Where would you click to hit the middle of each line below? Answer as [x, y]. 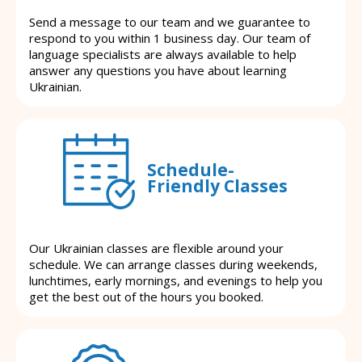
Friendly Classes [217, 185]
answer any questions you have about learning [158, 71]
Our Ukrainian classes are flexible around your [156, 248]
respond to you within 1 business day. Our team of [170, 38]
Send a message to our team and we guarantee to [170, 22]
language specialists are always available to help [163, 55]
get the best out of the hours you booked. [146, 297]
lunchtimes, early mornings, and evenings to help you [176, 281]
